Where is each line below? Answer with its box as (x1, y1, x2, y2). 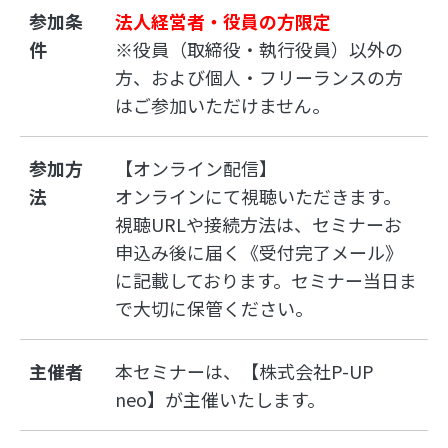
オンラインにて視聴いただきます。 (115, 182, 402, 209)
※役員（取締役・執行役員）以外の (115, 35, 404, 62)
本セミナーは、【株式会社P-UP (115, 357, 375, 384)
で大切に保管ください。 (115, 294, 314, 321)
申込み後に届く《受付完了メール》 (115, 238, 404, 265)
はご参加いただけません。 (115, 91, 331, 118)
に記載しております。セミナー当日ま (115, 266, 418, 293)
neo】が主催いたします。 (115, 385, 326, 412)
